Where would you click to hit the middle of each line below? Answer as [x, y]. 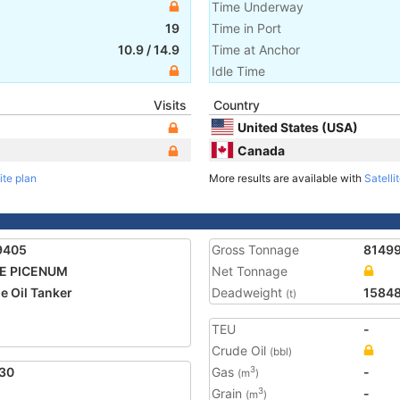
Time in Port [246, 28]
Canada [261, 150]
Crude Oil [241, 350]
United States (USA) [298, 127]
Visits [170, 105]
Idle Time [238, 71]
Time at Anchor [256, 50]
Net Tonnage [250, 271]
